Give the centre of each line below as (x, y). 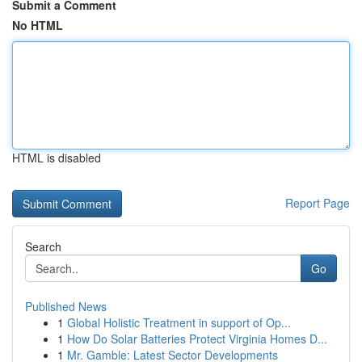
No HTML (38, 25)
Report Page (318, 203)
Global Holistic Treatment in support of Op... (179, 322)
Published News (66, 306)
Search (43, 246)
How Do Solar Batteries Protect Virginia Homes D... (197, 339)
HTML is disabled (57, 158)
